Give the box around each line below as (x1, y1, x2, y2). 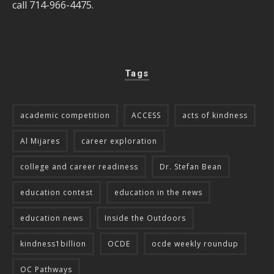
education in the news (114, 187, 202, 198)
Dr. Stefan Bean (160, 161, 222, 172)
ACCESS (131, 110, 161, 121)
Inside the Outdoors (105, 213, 186, 224)
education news (20, 213, 83, 224)
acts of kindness (182, 110, 248, 121)
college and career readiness (20, 161, 138, 172)
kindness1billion (20, 239, 86, 250)
